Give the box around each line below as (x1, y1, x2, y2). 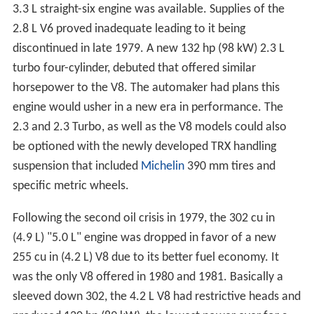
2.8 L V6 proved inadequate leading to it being (12, 22, 245, 36)
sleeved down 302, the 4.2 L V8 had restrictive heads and (12, 289, 301, 303)
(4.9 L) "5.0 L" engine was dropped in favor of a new (12, 231, 276, 245)
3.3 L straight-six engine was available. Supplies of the (12, 2, 285, 16)
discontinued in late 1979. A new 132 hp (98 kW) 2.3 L (12, 41, 285, 55)
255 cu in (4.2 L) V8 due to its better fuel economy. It (12, 250, 279, 264)
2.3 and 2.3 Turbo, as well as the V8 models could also (12, 120, 287, 134)
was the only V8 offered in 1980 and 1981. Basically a (12, 270, 283, 284)
